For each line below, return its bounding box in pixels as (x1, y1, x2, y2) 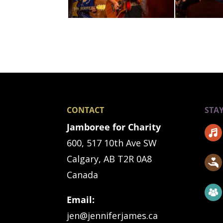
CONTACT (67, 105, 105, 116)
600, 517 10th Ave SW (67, 137, 157, 149)
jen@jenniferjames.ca (67, 210, 158, 222)
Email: (67, 194, 95, 206)
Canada (67, 169, 99, 181)
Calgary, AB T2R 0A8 (67, 153, 152, 165)
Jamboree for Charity (67, 121, 161, 133)
